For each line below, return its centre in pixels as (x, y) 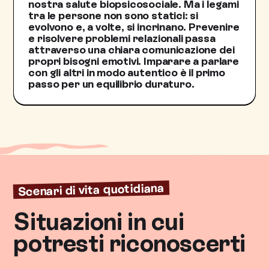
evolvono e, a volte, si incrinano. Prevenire (134, 27)
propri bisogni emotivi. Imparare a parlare (134, 61)
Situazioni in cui (99, 222)
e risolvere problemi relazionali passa (122, 38)
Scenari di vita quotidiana (92, 190)
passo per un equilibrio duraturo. (111, 84)
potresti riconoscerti (129, 243)
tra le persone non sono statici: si (113, 16)
